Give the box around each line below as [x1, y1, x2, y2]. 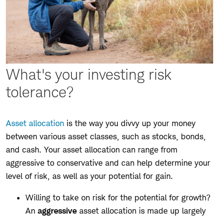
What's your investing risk [6, 66, 171, 84]
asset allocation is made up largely [79, 206, 206, 216]
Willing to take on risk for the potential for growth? [25, 193, 211, 203]
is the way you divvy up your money [64, 118, 196, 129]
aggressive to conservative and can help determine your [6, 158, 210, 168]
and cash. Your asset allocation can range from [6, 145, 177, 155]
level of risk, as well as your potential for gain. [6, 171, 173, 181]
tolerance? [6, 83, 73, 101]
